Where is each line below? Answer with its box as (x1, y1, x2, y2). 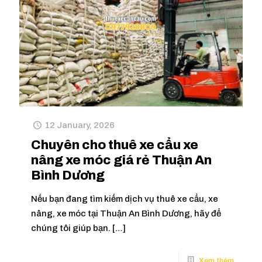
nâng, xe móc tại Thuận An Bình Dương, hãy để (31, 208, 221, 218)
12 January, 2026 (45, 120, 115, 130)
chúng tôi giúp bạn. (31, 223, 111, 233)
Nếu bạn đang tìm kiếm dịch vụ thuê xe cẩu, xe (31, 194, 218, 204)
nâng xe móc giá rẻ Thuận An (31, 153, 212, 167)
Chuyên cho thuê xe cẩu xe (31, 137, 198, 152)
